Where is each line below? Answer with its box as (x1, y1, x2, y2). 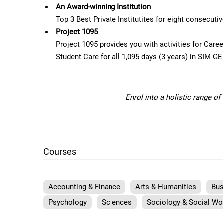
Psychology (48, 198, 87, 207)
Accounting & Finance (48, 182, 120, 191)
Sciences (102, 198, 132, 207)
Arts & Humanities (135, 182, 196, 191)
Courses (43, 146, 76, 157)
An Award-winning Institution (56, 2, 151, 11)
